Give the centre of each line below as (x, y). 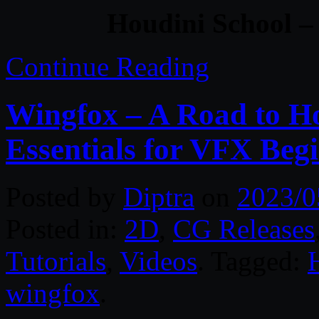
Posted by (64, 197)
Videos (158, 261)
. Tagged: (252, 261)
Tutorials (56, 261)
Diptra (159, 197)
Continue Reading (108, 66)
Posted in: (65, 229)
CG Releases (244, 229)
